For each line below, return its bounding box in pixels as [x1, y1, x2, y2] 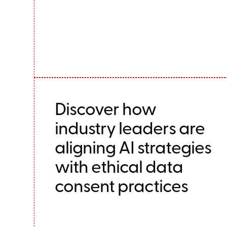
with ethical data [55, 154, 183, 178]
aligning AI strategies [55, 134, 212, 159]
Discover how [55, 96, 157, 120]
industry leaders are [55, 115, 205, 139]
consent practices [55, 173, 188, 197]
